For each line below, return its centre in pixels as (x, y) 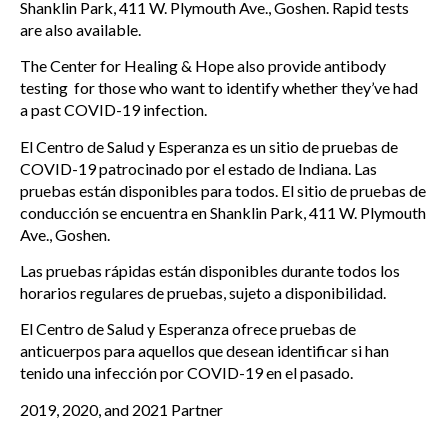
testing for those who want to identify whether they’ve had (219, 88)
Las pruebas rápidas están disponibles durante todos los (210, 270)
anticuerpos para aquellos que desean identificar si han (204, 351)
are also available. (80, 29)
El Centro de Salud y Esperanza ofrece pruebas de (188, 329)
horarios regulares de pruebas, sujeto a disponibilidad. (203, 292)
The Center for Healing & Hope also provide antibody (203, 66)
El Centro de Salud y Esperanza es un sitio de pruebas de (209, 146)
